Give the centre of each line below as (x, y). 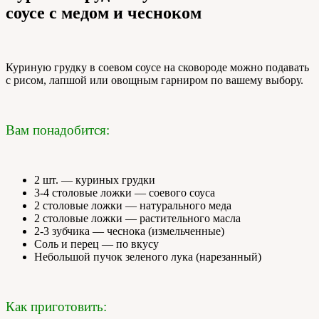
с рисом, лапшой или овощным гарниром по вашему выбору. (155, 80)
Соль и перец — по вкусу (96, 244)
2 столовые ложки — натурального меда (133, 206)
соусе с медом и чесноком (104, 13)
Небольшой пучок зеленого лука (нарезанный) (148, 257)
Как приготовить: (56, 307)
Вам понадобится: (58, 130)
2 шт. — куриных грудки (95, 180)
